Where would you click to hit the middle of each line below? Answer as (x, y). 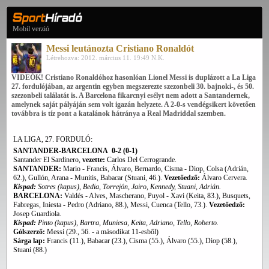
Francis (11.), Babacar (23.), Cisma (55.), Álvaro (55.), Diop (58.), (142, 241)
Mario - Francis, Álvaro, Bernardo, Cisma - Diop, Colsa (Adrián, (156, 169)
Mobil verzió (31, 29)
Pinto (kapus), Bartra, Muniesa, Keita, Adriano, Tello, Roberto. (127, 223)
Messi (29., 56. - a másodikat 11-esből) (102, 232)
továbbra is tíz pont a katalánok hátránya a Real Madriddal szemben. (119, 113)
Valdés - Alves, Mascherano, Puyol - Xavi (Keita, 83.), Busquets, (156, 196)
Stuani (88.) (30, 250)
